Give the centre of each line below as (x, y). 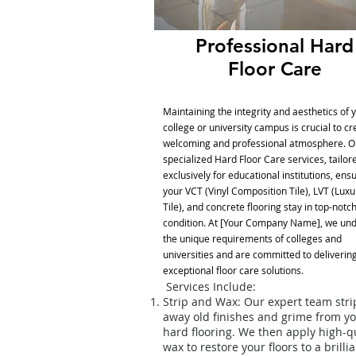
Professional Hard (275, 46)
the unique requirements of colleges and (252, 238)
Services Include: (209, 286)
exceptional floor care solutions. (233, 270)
